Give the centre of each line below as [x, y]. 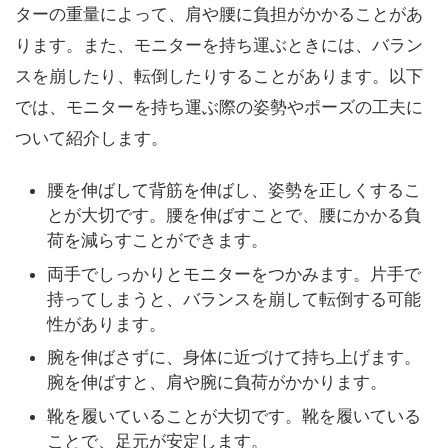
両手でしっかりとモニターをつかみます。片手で [234, 273]
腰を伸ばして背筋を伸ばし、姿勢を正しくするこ [234, 190]
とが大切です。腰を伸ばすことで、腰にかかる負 [234, 215]
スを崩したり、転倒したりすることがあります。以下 [219, 75]
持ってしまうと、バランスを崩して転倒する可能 [234, 298]
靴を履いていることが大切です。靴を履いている [234, 415]
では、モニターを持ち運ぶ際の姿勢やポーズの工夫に [219, 106]
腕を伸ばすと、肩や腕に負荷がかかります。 [217, 382]
